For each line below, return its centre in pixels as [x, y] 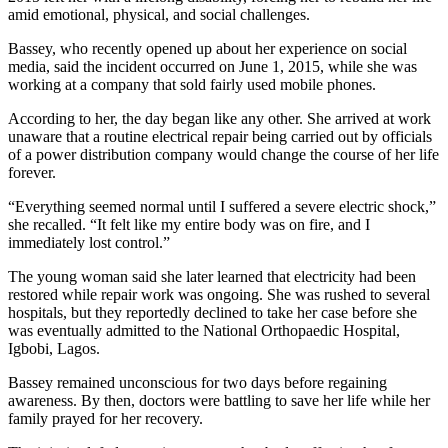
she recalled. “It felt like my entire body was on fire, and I [189, 225]
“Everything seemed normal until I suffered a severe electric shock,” [222, 207]
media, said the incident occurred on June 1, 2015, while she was [212, 67]
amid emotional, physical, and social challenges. [159, 15]
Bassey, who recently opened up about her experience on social [207, 49]
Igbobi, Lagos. [54, 349]
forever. [32, 173]
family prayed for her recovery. [105, 419]
